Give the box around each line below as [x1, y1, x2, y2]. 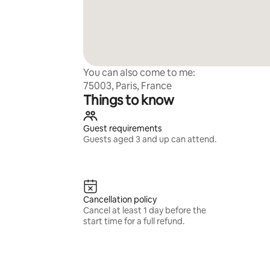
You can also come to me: [83, 66, 195, 79]
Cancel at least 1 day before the [83, 205, 206, 216]
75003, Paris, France [83, 80, 172, 92]
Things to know [83, 92, 174, 109]
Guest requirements [83, 123, 162, 134]
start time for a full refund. [83, 216, 184, 227]
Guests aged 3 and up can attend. [83, 134, 216, 145]
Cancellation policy [83, 194, 157, 205]
